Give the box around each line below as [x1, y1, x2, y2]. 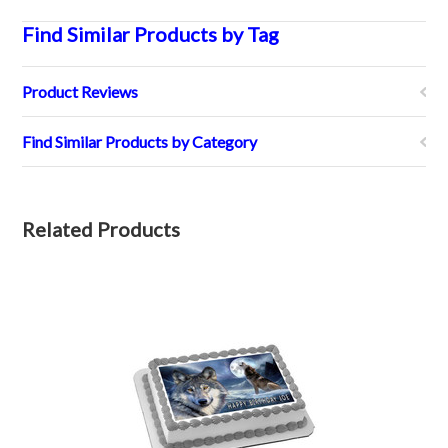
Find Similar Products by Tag [22, 22, 280, 46]
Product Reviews [22, 82, 139, 101]
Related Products [22, 217, 181, 241]
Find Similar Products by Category [22, 132, 258, 151]
